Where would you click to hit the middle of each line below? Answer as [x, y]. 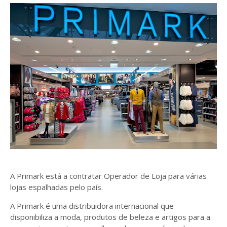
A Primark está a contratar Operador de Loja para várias [108, 176]
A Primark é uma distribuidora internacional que [92, 206]
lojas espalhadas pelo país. [56, 187]
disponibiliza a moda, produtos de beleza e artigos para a [110, 217]
